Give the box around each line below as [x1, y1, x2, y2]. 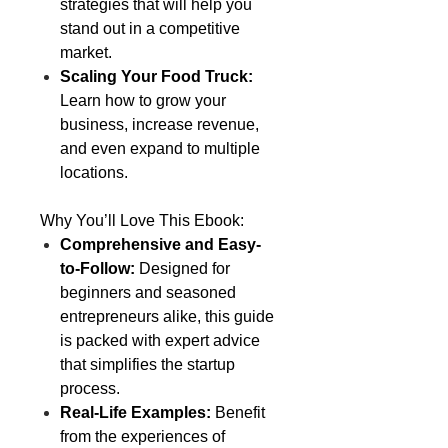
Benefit [211, 403, 265, 421]
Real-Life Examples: [60, 403, 211, 421]
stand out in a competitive [60, 19, 240, 37]
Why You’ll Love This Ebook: [40, 211, 244, 229]
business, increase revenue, [60, 115, 259, 133]
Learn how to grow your [60, 91, 226, 109]
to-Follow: [60, 259, 135, 277]
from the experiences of [60, 427, 225, 445]
